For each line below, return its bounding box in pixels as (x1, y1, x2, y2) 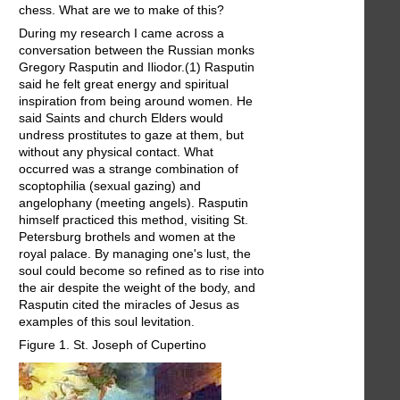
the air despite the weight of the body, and (19, 280, 255, 296)
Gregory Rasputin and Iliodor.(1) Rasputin (19, 60, 254, 75)
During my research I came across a (19, 26, 224, 41)
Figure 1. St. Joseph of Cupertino (19, 337, 206, 353)
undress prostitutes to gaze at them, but (19, 128, 244, 143)
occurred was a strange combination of (19, 162, 238, 177)
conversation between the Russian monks (19, 43, 254, 58)
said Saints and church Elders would (19, 111, 223, 126)
